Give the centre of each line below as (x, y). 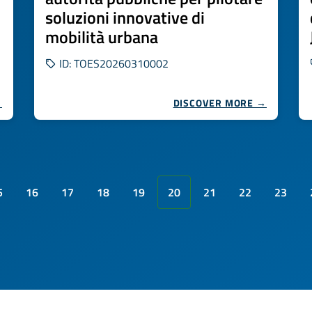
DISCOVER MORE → (220, 103)
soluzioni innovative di (125, 17)
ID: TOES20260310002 (112, 63)
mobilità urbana (102, 37)
